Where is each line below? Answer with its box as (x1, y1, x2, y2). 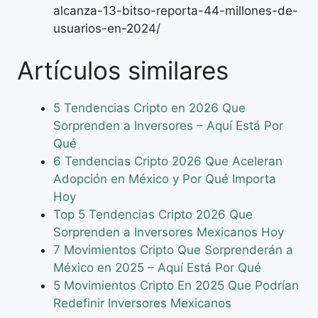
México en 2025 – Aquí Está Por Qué (53, 261, 261, 275)
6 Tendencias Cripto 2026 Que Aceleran (53, 154, 283, 169)
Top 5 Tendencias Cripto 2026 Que (53, 207, 253, 222)
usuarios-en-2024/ (53, 21, 160, 35)
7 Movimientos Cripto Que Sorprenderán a (53, 243, 293, 258)
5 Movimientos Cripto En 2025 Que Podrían (53, 278, 299, 293)
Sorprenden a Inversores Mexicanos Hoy (53, 225, 284, 240)
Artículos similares (17, 55, 229, 86)
